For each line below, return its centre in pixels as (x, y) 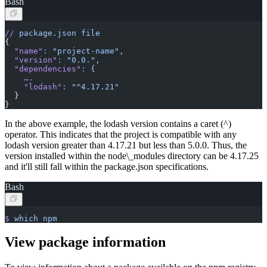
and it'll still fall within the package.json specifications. (107, 166)
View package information (85, 242)
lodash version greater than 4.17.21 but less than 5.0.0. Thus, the (126, 145)
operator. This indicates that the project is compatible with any (121, 134)
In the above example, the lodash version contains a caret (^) (118, 123)
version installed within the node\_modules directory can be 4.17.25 (132, 156)
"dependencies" (43, 69)
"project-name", (86, 51)
